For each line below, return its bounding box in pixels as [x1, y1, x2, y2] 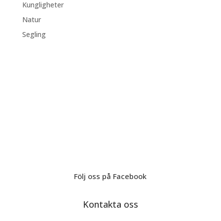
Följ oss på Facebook [74, 171, 147, 181]
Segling [22, 30, 46, 39]
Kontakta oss [82, 198, 138, 210]
